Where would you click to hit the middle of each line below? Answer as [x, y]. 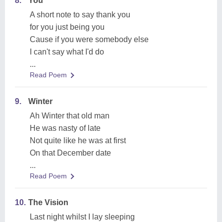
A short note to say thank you [80, 15]
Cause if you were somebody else [89, 39]
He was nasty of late [65, 128]
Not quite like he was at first [78, 140]
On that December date [70, 153]
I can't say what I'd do [67, 52]
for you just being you [67, 27]
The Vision [48, 202]
